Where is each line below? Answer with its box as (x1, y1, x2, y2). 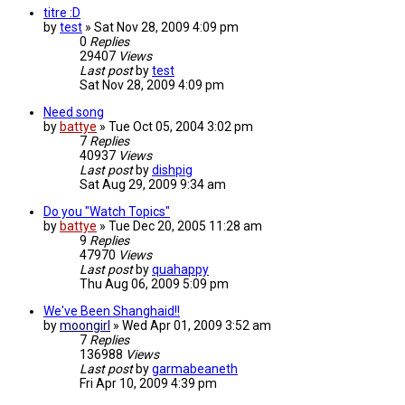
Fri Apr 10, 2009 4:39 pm (80, 376, 217, 391)
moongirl (60, 318, 110, 334)
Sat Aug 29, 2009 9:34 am (80, 177, 226, 193)
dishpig (152, 163, 193, 178)
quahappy (152, 262, 209, 278)
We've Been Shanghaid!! (43, 304, 180, 319)
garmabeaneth (152, 362, 238, 377)
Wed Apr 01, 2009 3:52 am (122, 318, 271, 334)
